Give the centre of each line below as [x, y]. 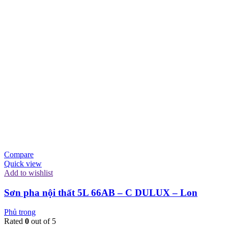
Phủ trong [20, 212]
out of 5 [42, 221]
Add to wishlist [28, 173]
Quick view [23, 163]
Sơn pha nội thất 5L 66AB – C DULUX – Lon [101, 192]
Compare [19, 154]
